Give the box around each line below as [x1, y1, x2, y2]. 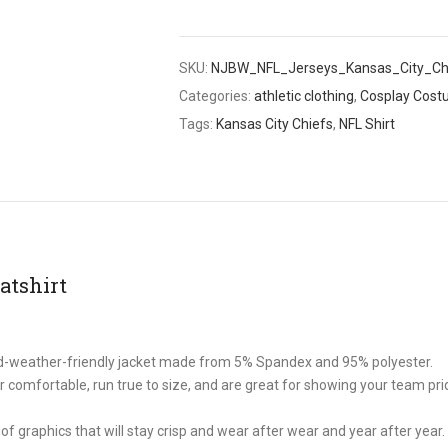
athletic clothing [254, 87, 354, 104]
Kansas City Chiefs [216, 115, 333, 132]
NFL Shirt [339, 115, 395, 132]
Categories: [179, 87, 254, 104]
